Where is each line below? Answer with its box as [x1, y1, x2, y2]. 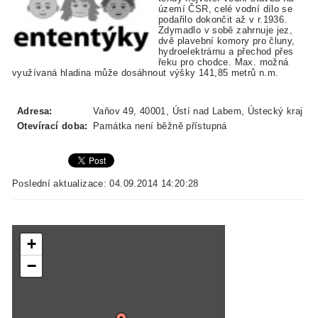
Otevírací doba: [17, 120, 88, 131]
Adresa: [17, 105, 53, 116]
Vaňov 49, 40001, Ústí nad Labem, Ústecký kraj [93, 105, 303, 116]
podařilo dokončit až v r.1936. [158, 14, 287, 26]
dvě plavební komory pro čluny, [158, 35, 295, 47]
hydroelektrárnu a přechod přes [158, 46, 294, 57]
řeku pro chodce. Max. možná [158, 57, 289, 68]
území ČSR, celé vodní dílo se [158, 4, 293, 15]
